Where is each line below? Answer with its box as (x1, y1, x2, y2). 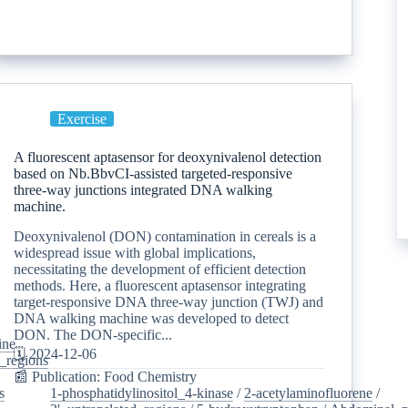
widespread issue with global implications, (14, 244, 257, 260)
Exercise (57, 110, 107, 127)
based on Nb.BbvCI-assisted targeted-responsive (14, 165, 293, 181)
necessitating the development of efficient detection (14, 260, 307, 277)
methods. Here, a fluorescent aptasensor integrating (14, 277, 307, 293)
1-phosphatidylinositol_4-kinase (50, 384, 234, 401)
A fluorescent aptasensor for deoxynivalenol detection (14, 148, 322, 165)
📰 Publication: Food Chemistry (14, 368, 198, 384)
